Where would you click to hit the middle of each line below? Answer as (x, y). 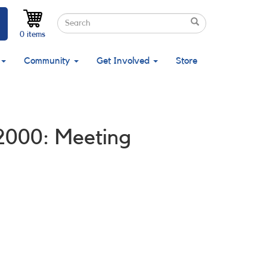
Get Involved (124, 61)
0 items (32, 34)
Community (48, 61)
